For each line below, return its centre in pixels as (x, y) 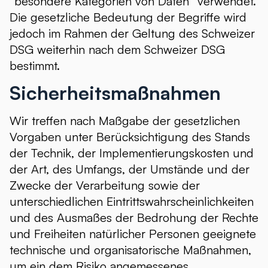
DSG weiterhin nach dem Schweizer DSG (117, 49)
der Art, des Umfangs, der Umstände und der (130, 169)
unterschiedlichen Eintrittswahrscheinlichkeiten (132, 201)
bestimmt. (35, 66)
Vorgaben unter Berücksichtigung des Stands (130, 137)
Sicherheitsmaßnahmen (115, 93)
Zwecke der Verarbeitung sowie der (105, 185)
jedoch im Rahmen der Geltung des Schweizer (132, 33)
